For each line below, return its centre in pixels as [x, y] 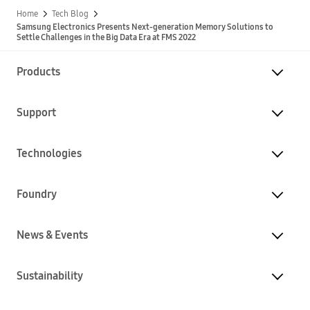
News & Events [52, 235]
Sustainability [50, 276]
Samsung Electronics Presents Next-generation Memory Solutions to [145, 27]
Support [36, 112]
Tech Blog [70, 14]
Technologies [49, 153]
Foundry [37, 194]
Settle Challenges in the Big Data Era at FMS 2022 [106, 37]
